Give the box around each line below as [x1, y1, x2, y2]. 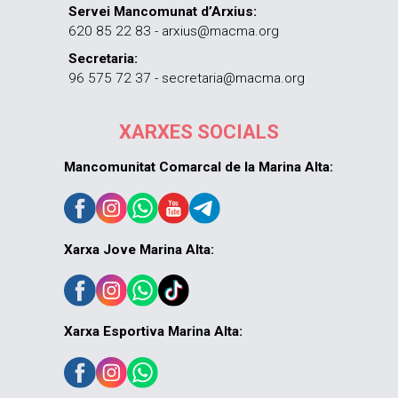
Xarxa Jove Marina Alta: [64, 241, 215, 258]
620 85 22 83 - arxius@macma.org [68, 23, 280, 40]
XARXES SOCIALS [118, 121, 279, 144]
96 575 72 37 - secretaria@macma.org [68, 69, 306, 86]
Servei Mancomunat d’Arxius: [68, 4, 258, 20]
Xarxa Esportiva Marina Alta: [64, 323, 243, 340]
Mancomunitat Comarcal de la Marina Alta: [64, 159, 334, 176]
